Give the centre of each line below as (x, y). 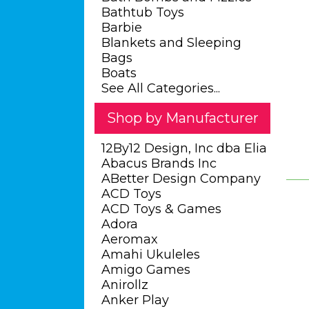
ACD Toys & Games (161, 209)
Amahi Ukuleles (151, 255)
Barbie (122, 28)
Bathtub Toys (143, 12)
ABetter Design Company (181, 179)
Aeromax (130, 239)
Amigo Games (146, 270)
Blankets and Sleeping (171, 43)
